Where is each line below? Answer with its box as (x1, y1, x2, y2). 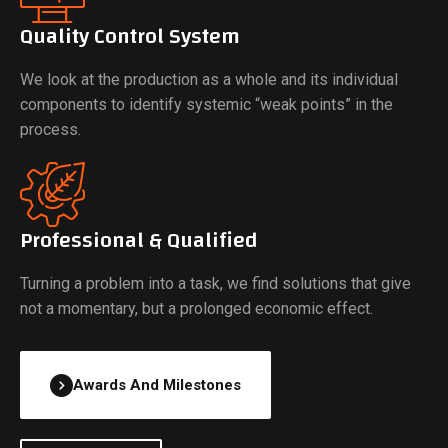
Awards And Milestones (73, 376, 241, 394)
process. (20, 120, 81, 139)
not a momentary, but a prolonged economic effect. (20, 299, 373, 318)
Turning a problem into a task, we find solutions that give (20, 274, 411, 293)
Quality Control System (20, 16, 240, 56)
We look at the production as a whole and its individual (20, 70, 398, 89)
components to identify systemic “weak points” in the (20, 95, 393, 114)
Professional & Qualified (20, 220, 258, 260)
